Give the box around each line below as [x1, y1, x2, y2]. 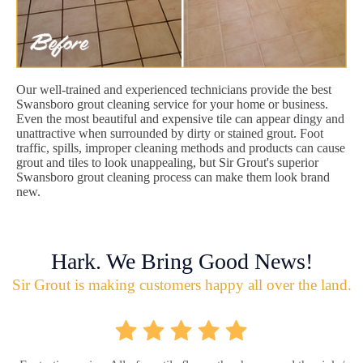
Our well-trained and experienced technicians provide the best [16, 82, 331, 96]
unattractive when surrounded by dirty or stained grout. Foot [16, 126, 323, 140]
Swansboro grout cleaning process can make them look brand [16, 169, 330, 184]
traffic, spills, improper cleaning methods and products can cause [16, 140, 345, 155]
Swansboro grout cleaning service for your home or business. [16, 96, 328, 111]
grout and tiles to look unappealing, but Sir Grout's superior [16, 155, 318, 169]
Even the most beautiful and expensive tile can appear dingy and [16, 111, 344, 126]
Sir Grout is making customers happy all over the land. [11, 275, 352, 293]
